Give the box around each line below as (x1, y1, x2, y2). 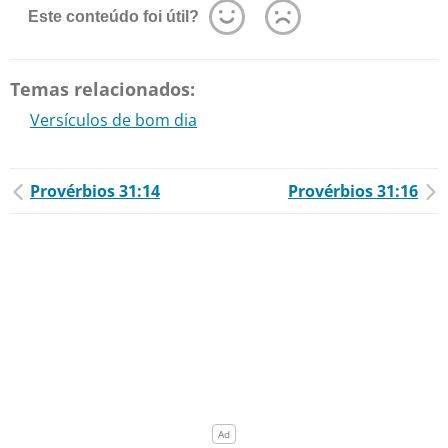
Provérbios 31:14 (30, 180, 160, 202)
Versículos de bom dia (30, 109, 197, 131)
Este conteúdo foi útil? (28, 8, 199, 25)
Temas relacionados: (10, 77, 195, 101)
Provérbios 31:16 (288, 180, 418, 202)
